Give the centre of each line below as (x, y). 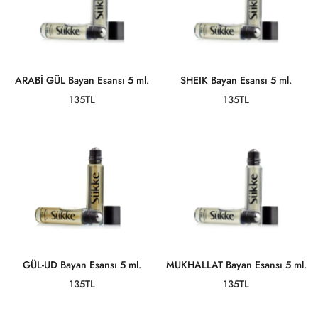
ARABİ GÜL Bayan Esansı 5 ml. (82, 81)
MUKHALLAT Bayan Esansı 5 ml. (236, 265)
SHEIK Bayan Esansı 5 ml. (236, 81)
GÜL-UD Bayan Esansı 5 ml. (82, 265)
